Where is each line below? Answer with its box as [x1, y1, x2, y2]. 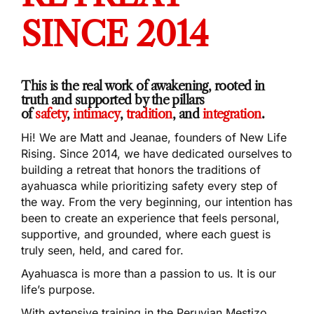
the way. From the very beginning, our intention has [21, 195, 292, 210]
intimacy [73, 106, 120, 122]
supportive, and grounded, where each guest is [21, 227, 271, 242]
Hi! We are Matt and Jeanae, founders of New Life [21, 130, 287, 145]
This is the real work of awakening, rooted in [21, 78, 265, 94]
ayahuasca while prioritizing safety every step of [21, 179, 278, 193]
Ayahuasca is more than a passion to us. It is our [21, 266, 277, 281]
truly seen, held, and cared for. [21, 243, 184, 258]
